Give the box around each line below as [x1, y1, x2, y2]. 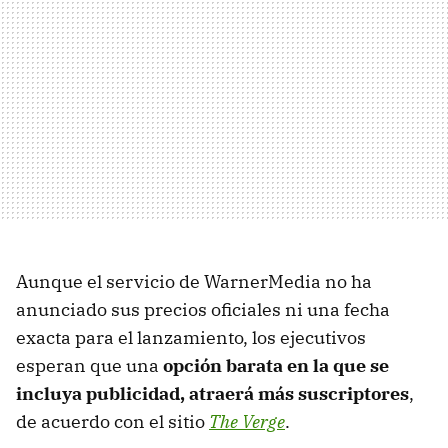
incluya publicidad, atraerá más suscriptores [16, 381, 409, 405]
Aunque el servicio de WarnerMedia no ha [16, 269, 372, 293]
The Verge [209, 409, 285, 433]
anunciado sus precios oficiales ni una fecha [16, 297, 390, 321]
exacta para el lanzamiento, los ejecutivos [16, 325, 366, 349]
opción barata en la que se [163, 353, 389, 377]
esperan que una [16, 353, 163, 377]
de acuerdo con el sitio [16, 409, 209, 433]
